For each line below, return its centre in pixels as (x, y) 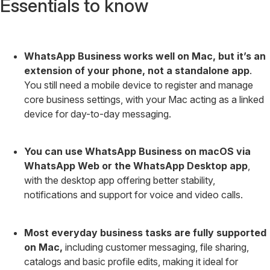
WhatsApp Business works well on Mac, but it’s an (145, 56)
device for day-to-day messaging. (98, 114)
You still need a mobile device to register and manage (139, 85)
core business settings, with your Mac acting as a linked (144, 100)
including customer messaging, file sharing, (156, 247)
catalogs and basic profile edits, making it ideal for (131, 261)
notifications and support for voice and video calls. (133, 195)
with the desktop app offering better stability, (120, 181)
